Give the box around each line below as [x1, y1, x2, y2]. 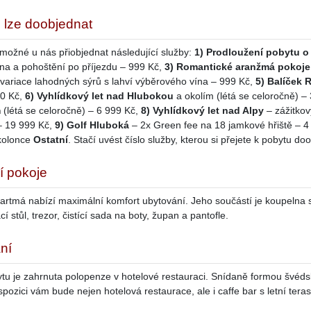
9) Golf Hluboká [55, 119, 129, 131]
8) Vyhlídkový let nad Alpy [141, 105, 264, 117]
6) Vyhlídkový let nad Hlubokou [25, 90, 174, 102]
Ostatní [33, 134, 68, 146]
